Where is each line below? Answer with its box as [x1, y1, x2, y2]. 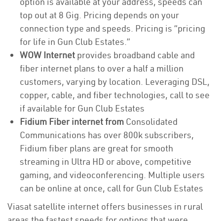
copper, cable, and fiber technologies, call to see [20, 89, 210, 101]
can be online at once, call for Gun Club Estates [20, 183, 205, 194]
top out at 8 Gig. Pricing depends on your [20, 9, 179, 21]
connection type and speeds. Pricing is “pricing [20, 23, 205, 34]
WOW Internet [20, 49, 75, 61]
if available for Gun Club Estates [20, 103, 145, 114]
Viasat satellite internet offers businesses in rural [7, 201, 203, 212]
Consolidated [126, 116, 178, 127]
